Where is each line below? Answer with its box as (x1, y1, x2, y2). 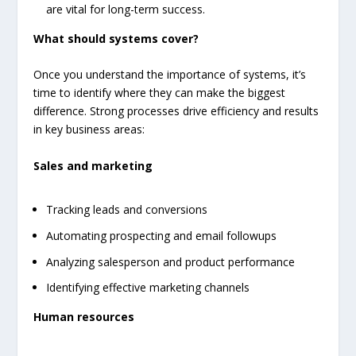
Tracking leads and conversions (46, 202, 208, 218)
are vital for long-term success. (46, 2, 206, 17)
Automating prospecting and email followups (46, 227, 277, 243)
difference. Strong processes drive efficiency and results (33, 103, 319, 119)
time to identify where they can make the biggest (33, 85, 286, 101)
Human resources (33, 309, 135, 325)
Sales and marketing (33, 157, 153, 173)
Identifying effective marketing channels (46, 280, 250, 296)
